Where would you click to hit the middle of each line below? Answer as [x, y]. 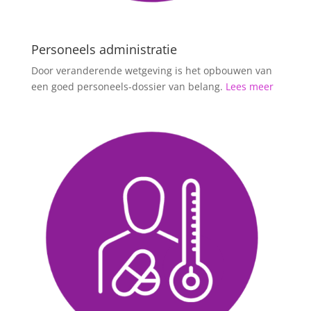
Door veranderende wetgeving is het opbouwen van [151, 70]
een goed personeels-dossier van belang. [128, 86]
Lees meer [249, 86]
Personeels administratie [104, 49]
